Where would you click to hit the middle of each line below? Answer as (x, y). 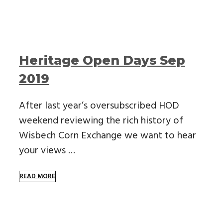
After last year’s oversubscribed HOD (99, 106)
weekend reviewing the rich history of (101, 121)
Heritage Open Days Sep (102, 60)
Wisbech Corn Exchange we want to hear (108, 136)
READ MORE (37, 176)
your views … (47, 151)
